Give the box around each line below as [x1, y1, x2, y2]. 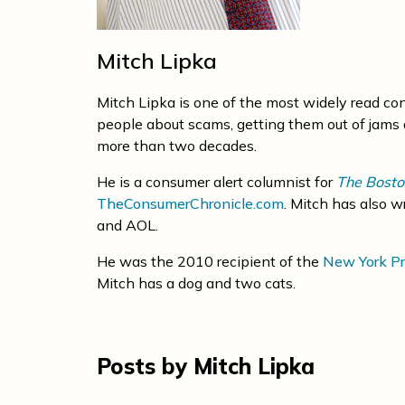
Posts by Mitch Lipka [97, 353, 315, 380]
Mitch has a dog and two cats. [97, 274, 296, 292]
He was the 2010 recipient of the [97, 252, 323, 270]
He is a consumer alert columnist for [97, 173, 336, 191]
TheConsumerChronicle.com [97, 194, 284, 212]
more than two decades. [97, 137, 257, 155]
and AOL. [97, 216, 158, 234]
